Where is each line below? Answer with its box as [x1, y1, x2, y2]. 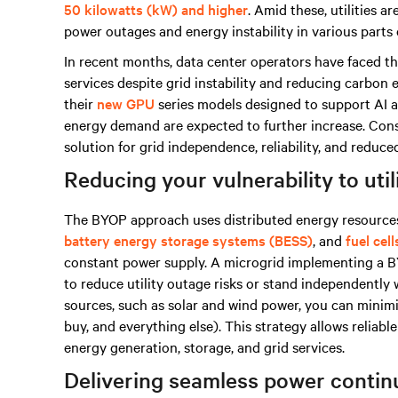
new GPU [97, 93, 155, 113]
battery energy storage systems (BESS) [64, 230, 313, 250]
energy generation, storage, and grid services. [64, 337, 345, 356]
